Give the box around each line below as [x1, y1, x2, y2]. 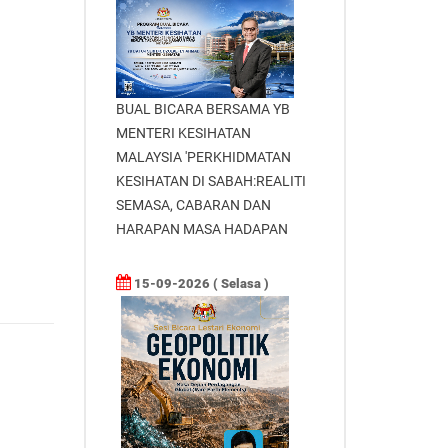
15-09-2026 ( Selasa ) [130, 276, 269, 292]
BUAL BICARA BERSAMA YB [115, 101, 290, 118]
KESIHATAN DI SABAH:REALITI [115, 173, 306, 190]
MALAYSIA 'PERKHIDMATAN [115, 149, 291, 166]
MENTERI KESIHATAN [115, 125, 251, 142]
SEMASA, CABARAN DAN [115, 197, 271, 214]
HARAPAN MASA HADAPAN [115, 221, 288, 238]
